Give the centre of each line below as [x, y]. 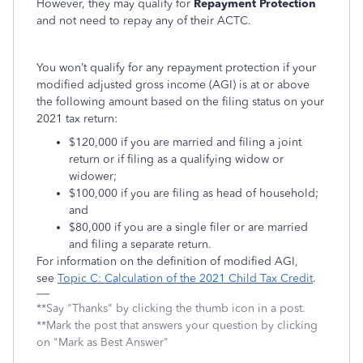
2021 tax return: [77, 119]
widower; [93, 176]
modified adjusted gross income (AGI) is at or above [173, 85]
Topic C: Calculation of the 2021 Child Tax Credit [185, 278]
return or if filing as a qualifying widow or [176, 159]
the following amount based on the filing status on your [180, 102]
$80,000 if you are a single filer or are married [188, 227]
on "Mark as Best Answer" [102, 342]
